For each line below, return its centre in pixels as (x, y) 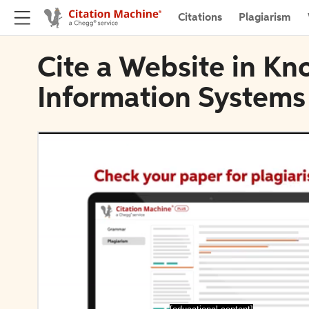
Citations (200, 18)
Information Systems (171, 99)
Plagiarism (265, 18)
